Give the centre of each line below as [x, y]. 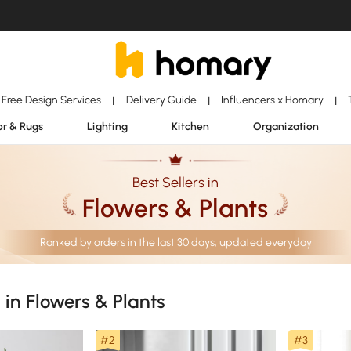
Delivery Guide [161, 100]
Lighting [107, 126]
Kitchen [190, 126]
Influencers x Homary [272, 100]
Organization [286, 126]
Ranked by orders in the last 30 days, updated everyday [175, 242]
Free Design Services [52, 100]
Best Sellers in [175, 183]
